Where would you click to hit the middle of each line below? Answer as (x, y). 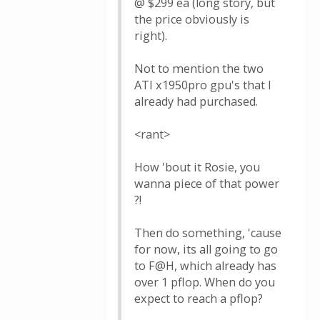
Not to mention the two (199, 69)
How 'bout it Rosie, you (197, 167)
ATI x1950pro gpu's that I (203, 85)
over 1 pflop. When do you (205, 282)
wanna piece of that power (207, 184)
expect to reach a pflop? (199, 299)
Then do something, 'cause (208, 233)
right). (151, 36)
